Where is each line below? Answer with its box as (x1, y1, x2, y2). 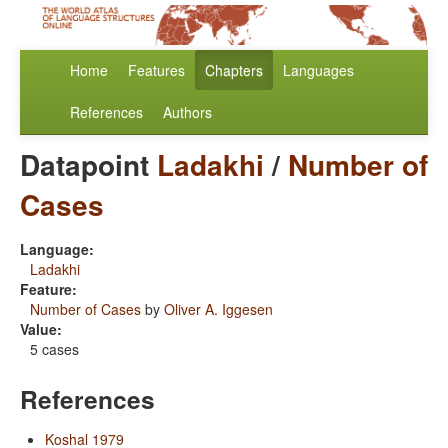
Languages (283, 60, 354, 81)
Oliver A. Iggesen (164, 299, 273, 320)
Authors (163, 102, 212, 123)
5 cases (30, 339, 79, 360)
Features (128, 60, 185, 81)
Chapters (205, 60, 263, 81)
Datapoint (20, 144, 157, 186)
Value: (20, 319, 62, 340)
